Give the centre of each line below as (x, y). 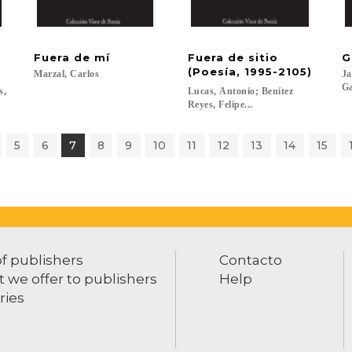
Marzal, (51, 74)
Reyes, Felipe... (220, 104)
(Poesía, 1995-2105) (249, 71)
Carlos (85, 74)
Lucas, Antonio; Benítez (242, 91)
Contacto (251, 260)
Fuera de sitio (235, 57)
